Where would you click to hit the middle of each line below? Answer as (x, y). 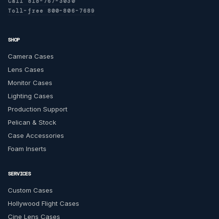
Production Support (38, 109)
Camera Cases (31, 56)
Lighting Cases (31, 96)
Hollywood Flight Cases (44, 204)
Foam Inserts (27, 149)
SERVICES (20, 174)
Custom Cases (30, 190)
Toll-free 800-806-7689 (52, 11)
